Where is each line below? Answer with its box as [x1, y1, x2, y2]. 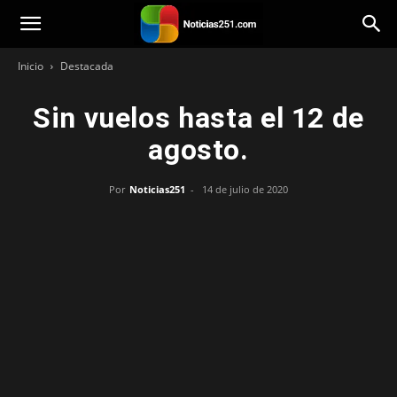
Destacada [60, 58, 113, 74]
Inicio [18, 58, 43, 74]
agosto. [148, 133, 249, 167]
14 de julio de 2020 [202, 183, 288, 196]
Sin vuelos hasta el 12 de [32, 101, 364, 135]
